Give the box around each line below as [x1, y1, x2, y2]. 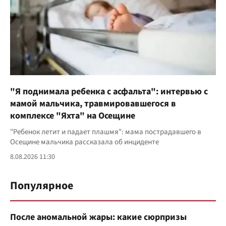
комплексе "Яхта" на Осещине [10, 109, 135, 122]
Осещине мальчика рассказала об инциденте [10, 136, 159, 147]
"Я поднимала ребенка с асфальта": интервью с [10, 85, 208, 98]
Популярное [10, 177, 73, 194]
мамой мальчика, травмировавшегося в [10, 97, 176, 110]
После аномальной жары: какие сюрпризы [10, 210, 187, 223]
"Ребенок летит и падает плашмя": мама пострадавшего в [10, 126, 201, 137]
